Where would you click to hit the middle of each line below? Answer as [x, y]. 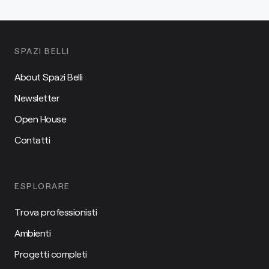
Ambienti [32, 233]
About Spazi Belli [49, 77]
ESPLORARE [42, 186]
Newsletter [37, 98]
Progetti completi [51, 254]
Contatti [32, 140]
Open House [40, 119]
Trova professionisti [56, 212]
